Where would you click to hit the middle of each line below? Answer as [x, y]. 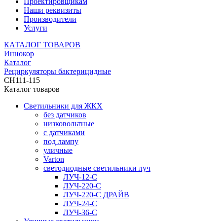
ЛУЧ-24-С [80, 204]
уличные [58, 150]
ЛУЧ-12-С [80, 177]
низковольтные [69, 124]
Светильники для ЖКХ [63, 106]
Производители [50, 19]
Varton [54, 159]
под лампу [61, 142]
